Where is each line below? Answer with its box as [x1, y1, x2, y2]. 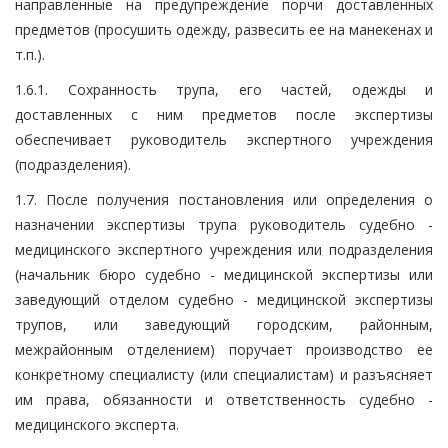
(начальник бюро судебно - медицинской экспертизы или [15, 264, 433, 284]
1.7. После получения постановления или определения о [15, 189, 433, 209]
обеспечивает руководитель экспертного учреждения [15, 129, 433, 149]
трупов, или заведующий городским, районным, [15, 314, 433, 334]
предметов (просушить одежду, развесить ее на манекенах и [15, 19, 433, 39]
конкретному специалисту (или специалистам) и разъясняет [15, 364, 433, 384]
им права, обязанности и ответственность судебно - [15, 389, 433, 409]
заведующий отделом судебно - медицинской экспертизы [15, 289, 433, 309]
